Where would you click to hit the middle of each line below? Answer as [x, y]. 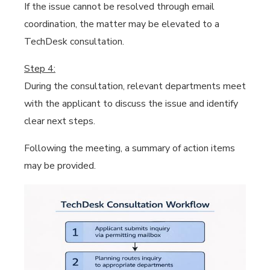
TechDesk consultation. [74, 42]
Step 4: [40, 69]
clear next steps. [60, 121]
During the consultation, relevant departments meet [135, 86]
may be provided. [60, 166]
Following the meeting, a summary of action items [130, 148]
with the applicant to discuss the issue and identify [131, 104]
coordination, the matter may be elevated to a [122, 24]
